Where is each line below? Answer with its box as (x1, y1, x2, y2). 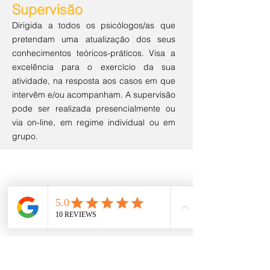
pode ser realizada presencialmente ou (12, 103, 175, 114)
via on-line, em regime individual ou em (12, 117, 175, 128)
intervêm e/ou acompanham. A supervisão (12, 89, 175, 100)
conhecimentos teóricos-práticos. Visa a (12, 48, 175, 58)
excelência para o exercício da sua (12, 61, 175, 72)
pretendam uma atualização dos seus (12, 34, 175, 45)
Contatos (66, 166, 127, 181)
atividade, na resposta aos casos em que (12, 75, 175, 86)
